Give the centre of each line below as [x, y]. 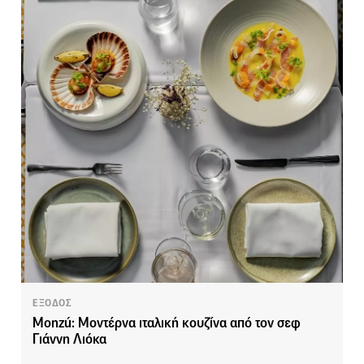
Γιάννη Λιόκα [69, 340]
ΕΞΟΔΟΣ [52, 303]
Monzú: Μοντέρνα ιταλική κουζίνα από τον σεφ [167, 323]
